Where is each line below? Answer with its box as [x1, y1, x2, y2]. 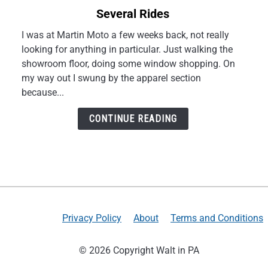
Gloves [21, 52, 50, 63]
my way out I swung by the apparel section [22, 72, 201, 84]
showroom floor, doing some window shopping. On [22, 58, 235, 69]
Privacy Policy [62, 212, 121, 224]
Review [21, 66, 51, 78]
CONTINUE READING [89, 113, 177, 124]
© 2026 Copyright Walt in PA [78, 245, 199, 256]
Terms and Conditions [170, 212, 263, 224]
